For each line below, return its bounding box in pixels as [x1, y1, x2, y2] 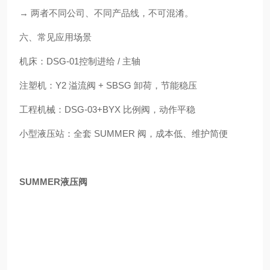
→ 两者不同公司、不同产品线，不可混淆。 [19, 8, 193, 18]
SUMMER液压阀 [19, 177, 87, 187]
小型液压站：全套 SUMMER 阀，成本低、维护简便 [19, 128, 228, 139]
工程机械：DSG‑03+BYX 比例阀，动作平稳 [19, 104, 195, 115]
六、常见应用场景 [19, 32, 92, 42]
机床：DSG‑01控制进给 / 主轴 [19, 56, 140, 66]
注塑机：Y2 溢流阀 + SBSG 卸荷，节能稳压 [19, 80, 197, 90]
